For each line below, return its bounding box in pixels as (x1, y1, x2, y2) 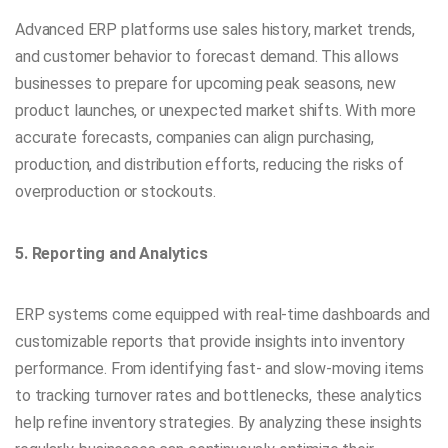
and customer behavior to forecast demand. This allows (15, 47, 399, 67)
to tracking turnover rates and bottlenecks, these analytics (15, 385, 422, 405)
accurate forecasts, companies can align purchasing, (15, 128, 374, 148)
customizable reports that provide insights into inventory (15, 331, 405, 351)
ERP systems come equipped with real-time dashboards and (15, 304, 431, 324)
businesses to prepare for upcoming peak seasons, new (15, 74, 396, 94)
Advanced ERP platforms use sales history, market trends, (15, 20, 416, 40)
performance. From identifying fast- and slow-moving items (15, 358, 424, 378)
